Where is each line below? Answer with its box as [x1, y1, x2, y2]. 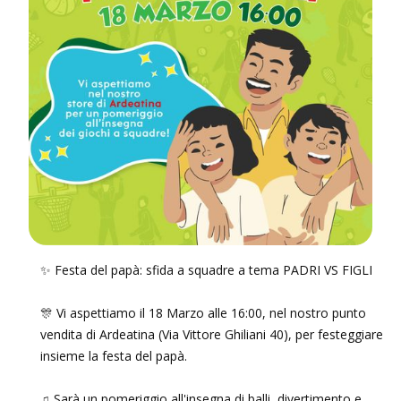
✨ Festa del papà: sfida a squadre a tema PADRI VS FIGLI [40, 261, 372, 278]
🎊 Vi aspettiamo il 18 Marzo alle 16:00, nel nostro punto [40, 304, 366, 321]
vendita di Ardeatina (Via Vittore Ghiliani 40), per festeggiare [40, 326, 383, 343]
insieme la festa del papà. [40, 347, 187, 364]
